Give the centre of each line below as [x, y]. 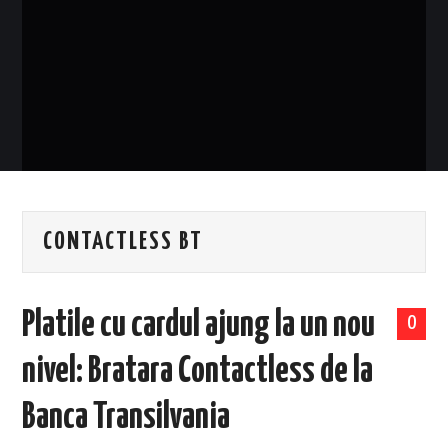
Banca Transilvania [126, 417]
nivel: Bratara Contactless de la [198, 371]
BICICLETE [70, 135]
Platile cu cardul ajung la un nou [199, 325]
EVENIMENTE [78, 33]
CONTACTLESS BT [123, 241]
